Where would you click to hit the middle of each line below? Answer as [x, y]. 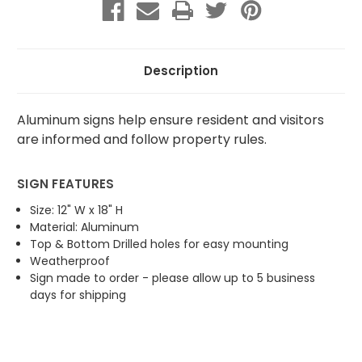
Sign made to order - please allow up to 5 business [173, 278]
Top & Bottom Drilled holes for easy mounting [161, 244]
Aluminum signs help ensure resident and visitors [170, 120]
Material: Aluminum [86, 227]
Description [181, 70]
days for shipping [80, 295]
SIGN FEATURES [66, 183]
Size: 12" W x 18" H [77, 210]
